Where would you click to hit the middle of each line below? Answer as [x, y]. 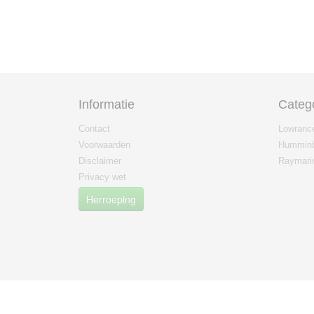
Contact [94, 129]
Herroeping [111, 199]
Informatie [107, 104]
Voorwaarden [104, 145]
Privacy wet [102, 177]
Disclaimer [100, 161]
